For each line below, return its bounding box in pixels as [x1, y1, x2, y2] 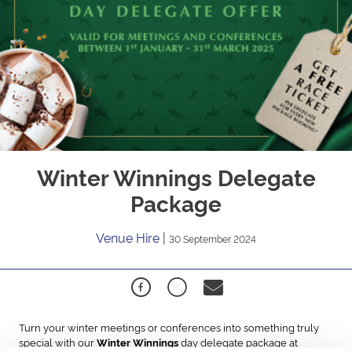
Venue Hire [96, 228, 163, 246]
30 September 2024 [169, 231, 256, 245]
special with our [19, 334, 97, 349]
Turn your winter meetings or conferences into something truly [19, 319, 319, 334]
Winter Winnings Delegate [36, 160, 316, 192]
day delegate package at [181, 334, 298, 349]
